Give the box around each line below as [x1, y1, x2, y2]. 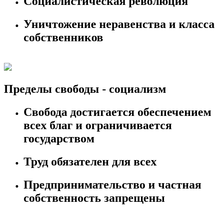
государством [24, 132, 94, 145]
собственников [24, 31, 103, 44]
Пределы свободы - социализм [4, 82, 166, 95]
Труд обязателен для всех [24, 155, 157, 168]
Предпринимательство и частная [24, 178, 201, 191]
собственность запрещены [24, 191, 165, 204]
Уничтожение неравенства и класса [24, 18, 215, 31]
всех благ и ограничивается [24, 118, 172, 132]
